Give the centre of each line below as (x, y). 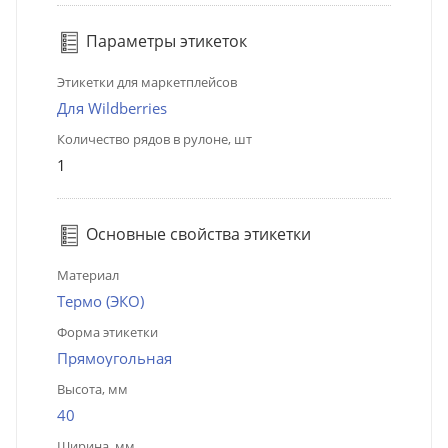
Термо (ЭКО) (100, 300)
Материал (88, 274)
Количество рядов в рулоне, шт (154, 138)
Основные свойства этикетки (196, 233)
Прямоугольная (114, 357)
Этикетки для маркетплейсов (147, 81)
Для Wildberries (112, 107)
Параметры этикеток (164, 40)
